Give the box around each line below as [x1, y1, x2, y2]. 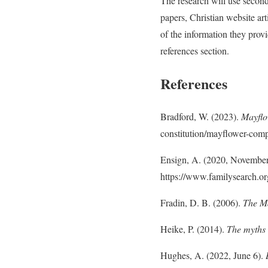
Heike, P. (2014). [160, 223, 227, 236]
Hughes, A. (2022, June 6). [160, 249, 266, 262]
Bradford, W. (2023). [160, 110, 241, 123]
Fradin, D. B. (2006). [160, 196, 243, 209]
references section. [160, 44, 229, 57]
